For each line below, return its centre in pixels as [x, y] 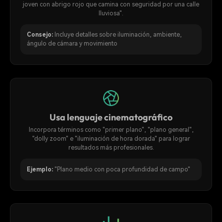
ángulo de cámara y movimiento [72, 44]
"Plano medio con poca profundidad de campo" [122, 169]
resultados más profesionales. [111, 148]
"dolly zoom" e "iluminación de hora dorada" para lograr [111, 139]
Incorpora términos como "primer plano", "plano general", [111, 130]
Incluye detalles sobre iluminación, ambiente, [118, 35]
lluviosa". [111, 13]
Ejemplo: [40, 169]
